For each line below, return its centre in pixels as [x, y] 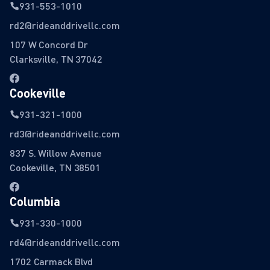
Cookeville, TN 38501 [55, 168]
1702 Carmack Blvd [52, 262]
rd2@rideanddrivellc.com [65, 25]
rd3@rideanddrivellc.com [65, 134]
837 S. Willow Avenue [56, 153]
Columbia [35, 202]
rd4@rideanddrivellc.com [65, 242]
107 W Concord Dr [49, 45]
